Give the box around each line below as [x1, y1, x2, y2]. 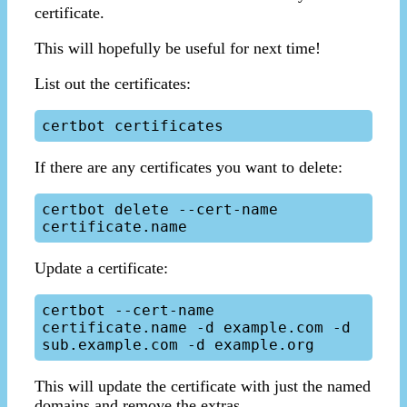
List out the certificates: [35, 74, 191, 94]
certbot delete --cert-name [42, 201, 278, 219]
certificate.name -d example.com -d [42, 319, 351, 337]
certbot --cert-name [42, 302, 214, 320]
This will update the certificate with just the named [35, 377, 371, 396]
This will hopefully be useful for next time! [35, 39, 321, 58]
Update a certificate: [35, 259, 168, 278]
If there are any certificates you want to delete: [35, 158, 342, 177]
